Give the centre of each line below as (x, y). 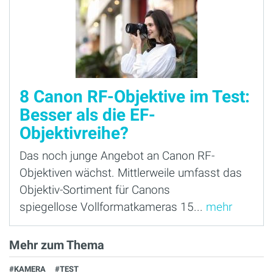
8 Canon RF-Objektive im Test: (135, 97)
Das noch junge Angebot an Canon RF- (117, 156)
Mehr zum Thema (57, 245)
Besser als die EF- (87, 115)
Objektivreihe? (74, 133)
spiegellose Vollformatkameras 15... (113, 207)
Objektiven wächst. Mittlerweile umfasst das (131, 173)
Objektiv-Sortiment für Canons (95, 190)
